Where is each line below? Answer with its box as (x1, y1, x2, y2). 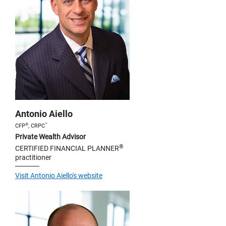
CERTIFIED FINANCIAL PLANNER (15, 144, 119, 152)
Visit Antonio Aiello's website (15, 171, 102, 180)
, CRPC (28, 122, 45, 129)
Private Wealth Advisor (15, 132, 86, 141)
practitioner (15, 153, 51, 161)
